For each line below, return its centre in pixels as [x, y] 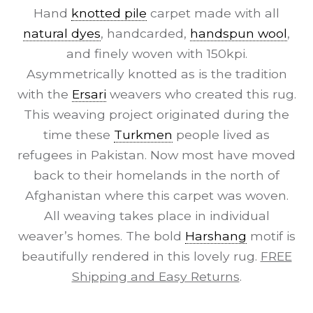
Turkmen [143, 135]
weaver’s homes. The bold [101, 236]
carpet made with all [213, 13]
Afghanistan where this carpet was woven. [156, 196]
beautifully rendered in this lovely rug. [141, 256]
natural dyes [62, 34]
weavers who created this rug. [201, 94]
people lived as [221, 135]
